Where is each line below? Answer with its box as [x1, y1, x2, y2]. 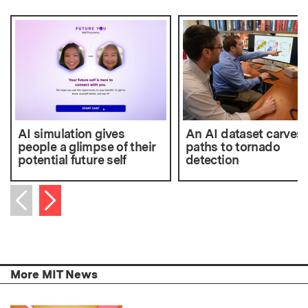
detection [185, 153, 239, 168]
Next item [44, 189, 96, 203]
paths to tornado [185, 140, 280, 155]
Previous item [21, 209, 94, 223]
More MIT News [10, 267, 98, 282]
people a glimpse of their [18, 140, 155, 155]
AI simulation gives [18, 126, 125, 142]
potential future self [18, 153, 126, 168]
